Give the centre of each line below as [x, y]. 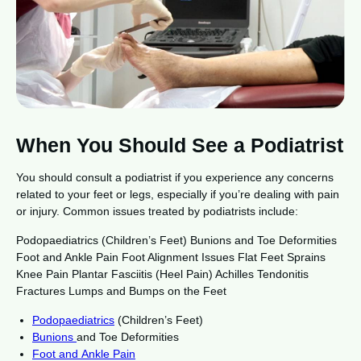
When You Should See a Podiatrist [180, 145]
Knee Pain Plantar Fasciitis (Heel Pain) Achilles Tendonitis [162, 274]
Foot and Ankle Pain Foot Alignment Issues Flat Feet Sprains [171, 257]
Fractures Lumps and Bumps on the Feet [121, 291]
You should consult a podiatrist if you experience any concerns [175, 178]
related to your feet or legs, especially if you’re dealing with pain [178, 195]
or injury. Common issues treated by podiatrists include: [157, 212]
